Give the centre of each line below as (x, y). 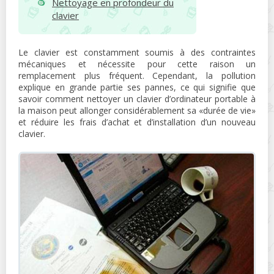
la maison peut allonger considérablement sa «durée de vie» (137, 110)
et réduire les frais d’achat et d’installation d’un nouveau (137, 122)
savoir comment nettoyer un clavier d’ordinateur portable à (137, 99)
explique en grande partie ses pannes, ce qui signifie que (137, 87)
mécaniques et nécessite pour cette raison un (137, 64)
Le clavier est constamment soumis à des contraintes (137, 52)
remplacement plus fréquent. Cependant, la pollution (137, 76)
